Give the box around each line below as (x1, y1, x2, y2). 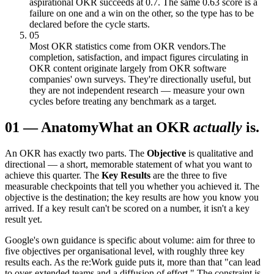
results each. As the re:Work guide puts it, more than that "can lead (5, 256, 261, 267)
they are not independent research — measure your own (29, 84, 245, 95)
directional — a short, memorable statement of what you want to (5, 158, 252, 169)
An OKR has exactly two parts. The (5, 147, 147, 158)
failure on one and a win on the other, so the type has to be (29, 7, 254, 18)
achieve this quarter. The (5, 169, 102, 180)
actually (193, 119, 242, 135)
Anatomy (41, 119, 98, 135)
